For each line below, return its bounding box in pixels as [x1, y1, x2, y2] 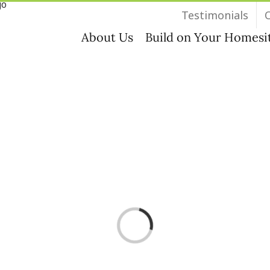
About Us [81, 30, 133, 45]
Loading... [138, 209, 151, 237]
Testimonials [181, 8, 248, 22]
